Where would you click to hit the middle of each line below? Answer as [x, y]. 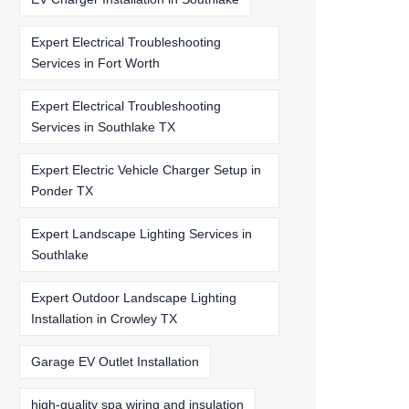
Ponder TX [62, 191]
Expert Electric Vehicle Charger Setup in [146, 170]
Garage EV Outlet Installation [115, 362]
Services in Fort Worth [95, 63]
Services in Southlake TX [103, 127]
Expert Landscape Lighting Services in [142, 234]
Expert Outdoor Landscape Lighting [134, 298]
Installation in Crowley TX [104, 319]
